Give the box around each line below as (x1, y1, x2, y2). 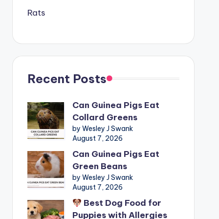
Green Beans (72, 160, 127, 172)
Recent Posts (27, 71, 107, 86)
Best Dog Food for (82, 197, 162, 208)
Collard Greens (72, 111, 137, 123)
